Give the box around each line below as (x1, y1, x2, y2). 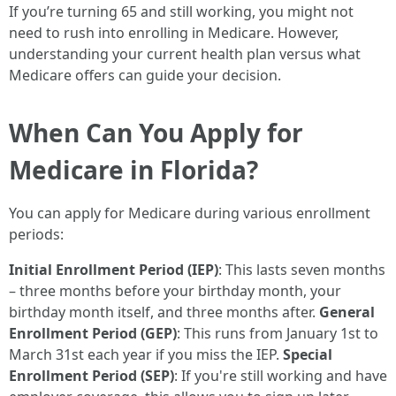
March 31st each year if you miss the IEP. (9, 345, 283, 364)
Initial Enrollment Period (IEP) (9, 260, 218, 279)
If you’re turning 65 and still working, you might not (9, 2, 354, 21)
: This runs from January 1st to (177, 324, 378, 343)
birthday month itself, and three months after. (9, 302, 319, 322)
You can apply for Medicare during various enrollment (9, 203, 370, 223)
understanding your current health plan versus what (9, 44, 361, 64)
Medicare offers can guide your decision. (9, 65, 281, 85)
